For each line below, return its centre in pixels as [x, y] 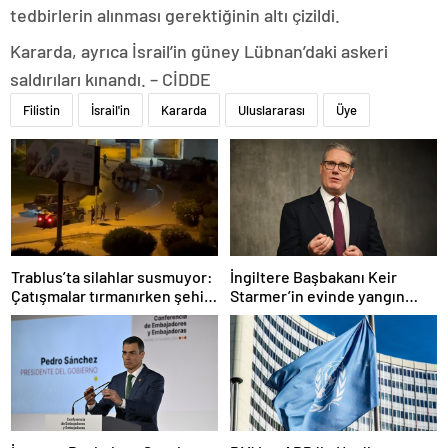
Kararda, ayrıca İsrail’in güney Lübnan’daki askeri [199, 51]
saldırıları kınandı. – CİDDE [110, 79]
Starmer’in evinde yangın [317, 295]
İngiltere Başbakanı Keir [313, 276]
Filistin [41, 110]
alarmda [39, 314]
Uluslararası [271, 110]
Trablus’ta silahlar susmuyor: [112, 276]
